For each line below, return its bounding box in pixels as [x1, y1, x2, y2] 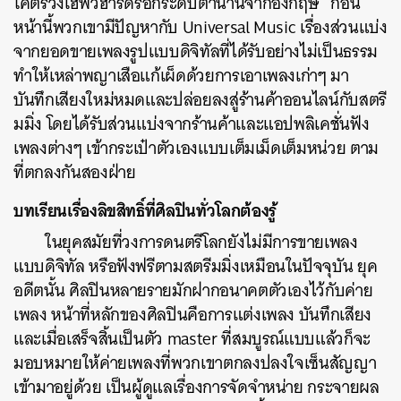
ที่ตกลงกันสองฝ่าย [13, 158, 136, 187]
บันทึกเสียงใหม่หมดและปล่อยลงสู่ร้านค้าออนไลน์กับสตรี [13, 85, 387, 115]
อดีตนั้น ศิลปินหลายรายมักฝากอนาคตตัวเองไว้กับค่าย [13, 276, 373, 305]
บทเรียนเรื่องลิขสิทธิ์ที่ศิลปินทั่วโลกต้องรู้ [13, 195, 277, 226]
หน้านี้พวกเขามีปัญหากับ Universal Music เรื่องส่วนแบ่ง [13, 13, 388, 42]
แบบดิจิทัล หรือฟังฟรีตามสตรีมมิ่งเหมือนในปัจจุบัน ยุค [13, 252, 378, 281]
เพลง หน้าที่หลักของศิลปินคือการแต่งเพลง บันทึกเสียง [13, 300, 371, 329]
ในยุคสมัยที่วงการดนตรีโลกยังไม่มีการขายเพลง [45, 227, 358, 257]
